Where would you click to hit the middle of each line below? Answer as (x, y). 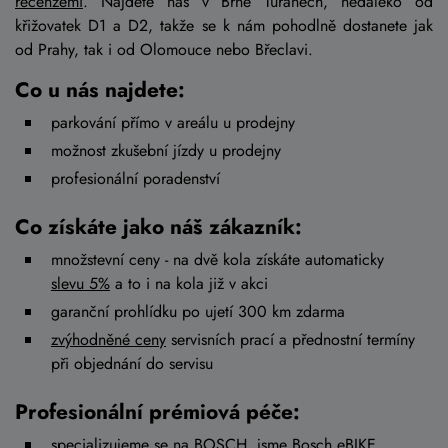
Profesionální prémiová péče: (157, 412)
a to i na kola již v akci (189, 284)
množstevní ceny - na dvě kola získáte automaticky (217, 260)
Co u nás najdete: (100, 90)
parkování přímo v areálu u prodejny (173, 123)
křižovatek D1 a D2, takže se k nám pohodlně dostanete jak (224, 26)
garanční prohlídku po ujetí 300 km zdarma (198, 312)
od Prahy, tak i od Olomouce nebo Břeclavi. (166, 50)
